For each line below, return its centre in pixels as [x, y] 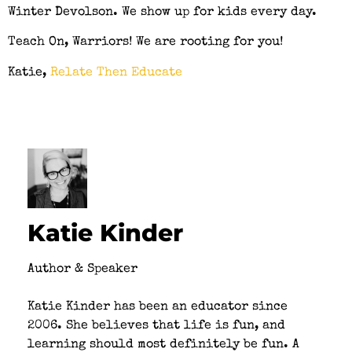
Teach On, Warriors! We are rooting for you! [145, 43]
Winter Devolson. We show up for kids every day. [162, 13]
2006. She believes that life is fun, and [156, 326]
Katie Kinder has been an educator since [158, 307]
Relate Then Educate [116, 73]
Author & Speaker [82, 269]
